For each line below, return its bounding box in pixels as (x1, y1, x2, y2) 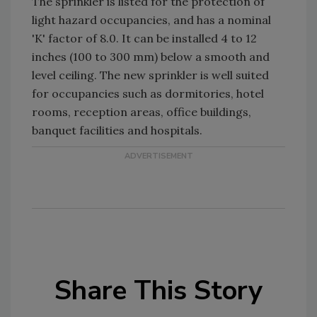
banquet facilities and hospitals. (32, 123, 202, 137)
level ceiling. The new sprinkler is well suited (32, 68, 269, 82)
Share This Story (54, 272, 263, 309)
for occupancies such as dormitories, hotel (32, 86, 264, 100)
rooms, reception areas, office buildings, (32, 105, 251, 119)
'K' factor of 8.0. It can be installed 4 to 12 (32, 31, 257, 45)
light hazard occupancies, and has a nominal (32, 13, 271, 27)
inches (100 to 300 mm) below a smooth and (32, 50, 270, 64)
